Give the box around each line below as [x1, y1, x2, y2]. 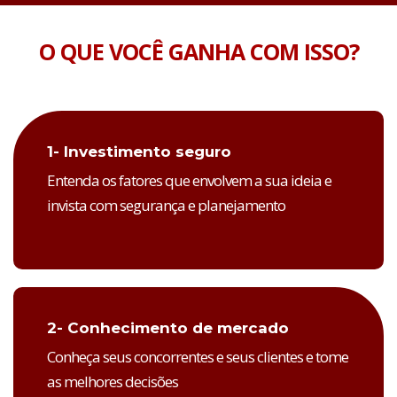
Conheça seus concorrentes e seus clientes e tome [47, 346, 348, 368]
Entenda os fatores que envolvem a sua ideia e [47, 170, 331, 191]
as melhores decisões [47, 371, 178, 393]
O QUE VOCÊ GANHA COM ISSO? [38, 36, 359, 67]
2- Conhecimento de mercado [47, 319, 289, 338]
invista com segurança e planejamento [47, 195, 285, 216]
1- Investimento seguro [47, 143, 231, 161]
